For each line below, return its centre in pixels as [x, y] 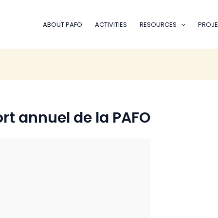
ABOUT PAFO [62, 24]
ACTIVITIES [111, 24]
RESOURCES [158, 24]
